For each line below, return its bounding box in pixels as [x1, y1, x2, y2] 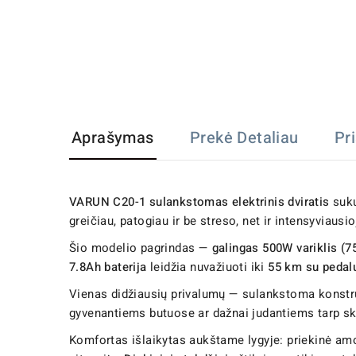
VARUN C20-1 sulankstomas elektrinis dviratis [69, 193, 330, 211]
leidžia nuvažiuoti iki [146, 258, 269, 277]
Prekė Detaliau [190, 126, 299, 150]
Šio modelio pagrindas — [69, 239, 212, 257]
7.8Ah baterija [69, 258, 147, 277]
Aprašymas [72, 126, 154, 150]
